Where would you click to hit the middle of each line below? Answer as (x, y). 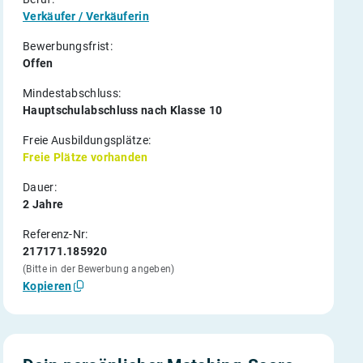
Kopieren (47, 286)
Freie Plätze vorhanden (85, 157)
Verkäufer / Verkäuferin (86, 16)
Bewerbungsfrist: (68, 46)
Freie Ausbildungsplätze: (87, 140)
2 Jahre (43, 204)
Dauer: (40, 187)
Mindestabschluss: (72, 93)
